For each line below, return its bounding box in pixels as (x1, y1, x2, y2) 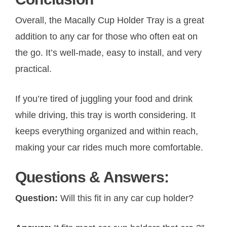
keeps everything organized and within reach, (15, 126, 198, 136)
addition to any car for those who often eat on (15, 31, 198, 42)
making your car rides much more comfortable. (15, 142, 203, 153)
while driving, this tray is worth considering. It (15, 109, 196, 120)
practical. (15, 63, 52, 74)
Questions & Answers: (15, 168, 169, 185)
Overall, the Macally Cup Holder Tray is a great (15, 15, 204, 25)
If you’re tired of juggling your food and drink (15, 93, 193, 104)
